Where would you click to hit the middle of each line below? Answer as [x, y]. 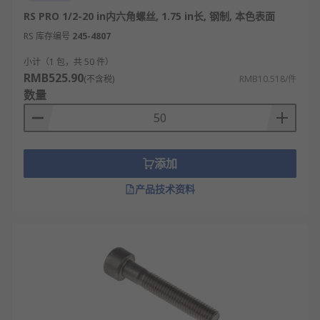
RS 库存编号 [47, 36]
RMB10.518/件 [268, 79]
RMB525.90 [54, 78]
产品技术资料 [165, 189]
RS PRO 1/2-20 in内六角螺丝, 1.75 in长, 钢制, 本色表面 [149, 16]
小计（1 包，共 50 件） [69, 62]
